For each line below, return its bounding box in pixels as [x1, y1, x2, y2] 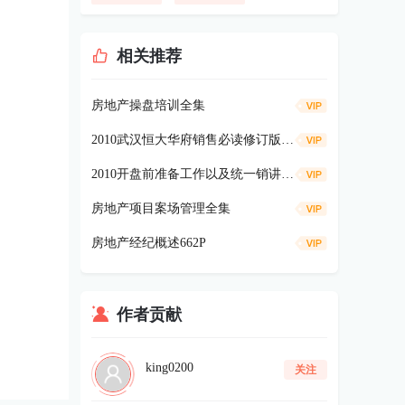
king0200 [146, 360, 193, 374]
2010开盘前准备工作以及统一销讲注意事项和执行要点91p [281, 167, 294, 181]
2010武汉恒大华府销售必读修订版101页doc [281, 133, 294, 146]
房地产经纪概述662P [91, 236, 206, 250]
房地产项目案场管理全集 [91, 202, 231, 215]
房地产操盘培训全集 [91, 99, 205, 112]
